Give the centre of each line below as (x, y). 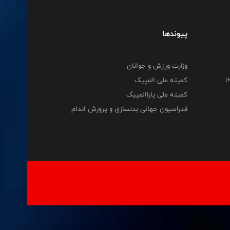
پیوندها (175, 34)
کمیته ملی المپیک (161, 80)
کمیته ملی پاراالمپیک (157, 95)
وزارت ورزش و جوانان (157, 66)
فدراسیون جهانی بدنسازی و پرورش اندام (129, 109)
